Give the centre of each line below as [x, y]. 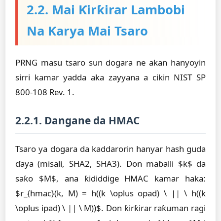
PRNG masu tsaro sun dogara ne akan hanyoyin [110, 62]
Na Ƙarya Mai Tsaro [87, 31]
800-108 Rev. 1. [45, 92]
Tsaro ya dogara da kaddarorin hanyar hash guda [110, 149]
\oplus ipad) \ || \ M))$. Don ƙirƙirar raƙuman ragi [110, 208]
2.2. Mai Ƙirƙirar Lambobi [106, 10]
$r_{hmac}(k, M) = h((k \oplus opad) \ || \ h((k [110, 193]
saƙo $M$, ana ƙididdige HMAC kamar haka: [110, 178]
